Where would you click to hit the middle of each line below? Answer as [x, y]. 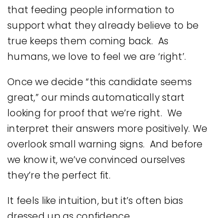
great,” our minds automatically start [96, 97]
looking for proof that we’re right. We [95, 113]
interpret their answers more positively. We [108, 128]
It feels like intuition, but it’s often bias [95, 200]
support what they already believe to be [103, 25]
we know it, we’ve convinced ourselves [96, 160]
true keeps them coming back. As [88, 41]
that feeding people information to [91, 10]
